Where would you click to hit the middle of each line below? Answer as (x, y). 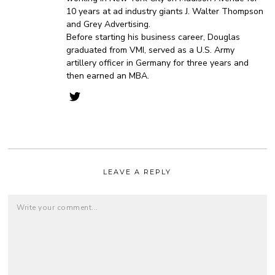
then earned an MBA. (108, 76)
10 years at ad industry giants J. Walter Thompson (165, 11)
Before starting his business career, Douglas (153, 37)
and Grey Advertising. (109, 24)
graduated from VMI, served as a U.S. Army (151, 50)
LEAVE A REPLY (137, 172)
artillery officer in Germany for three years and (158, 63)
